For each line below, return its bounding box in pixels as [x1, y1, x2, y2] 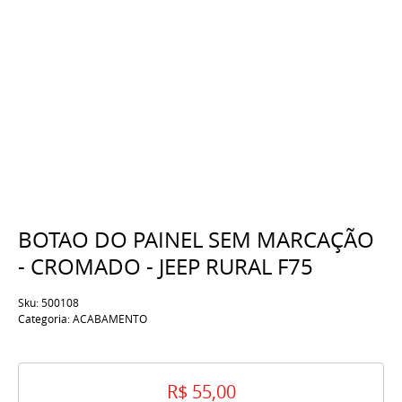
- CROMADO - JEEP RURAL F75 [18, 252, 313, 281]
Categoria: [18, 311, 70, 327]
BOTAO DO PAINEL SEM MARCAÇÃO [18, 225, 374, 254]
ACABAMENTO [73, 311, 147, 327]
